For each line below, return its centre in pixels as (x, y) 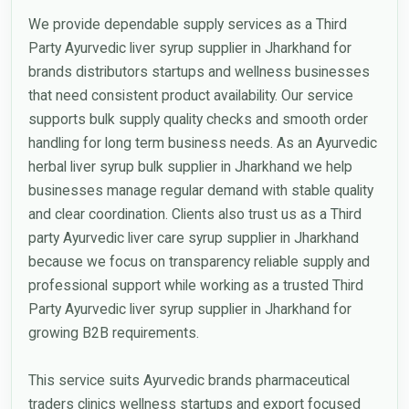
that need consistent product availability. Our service (190, 95)
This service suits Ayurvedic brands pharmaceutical (189, 380)
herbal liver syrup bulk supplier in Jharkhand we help (190, 166)
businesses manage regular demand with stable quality (200, 190)
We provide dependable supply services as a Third (187, 24)
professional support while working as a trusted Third (195, 285)
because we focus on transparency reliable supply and (199, 261)
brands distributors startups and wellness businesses (199, 71)
